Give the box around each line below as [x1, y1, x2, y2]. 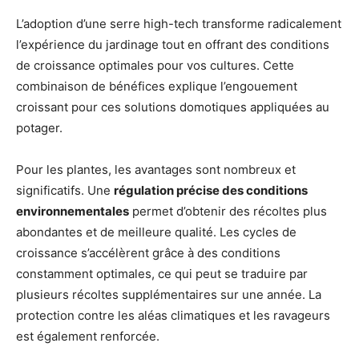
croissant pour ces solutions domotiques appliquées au [16, 99, 329, 115]
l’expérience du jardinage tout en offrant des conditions [16, 36, 329, 52]
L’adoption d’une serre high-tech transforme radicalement [16, 15, 341, 31]
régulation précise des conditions [114, 182, 308, 198]
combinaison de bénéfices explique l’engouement [16, 78, 297, 94]
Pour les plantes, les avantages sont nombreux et [16, 161, 296, 177]
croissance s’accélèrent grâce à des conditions [16, 244, 280, 260]
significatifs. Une [16, 182, 114, 198]
